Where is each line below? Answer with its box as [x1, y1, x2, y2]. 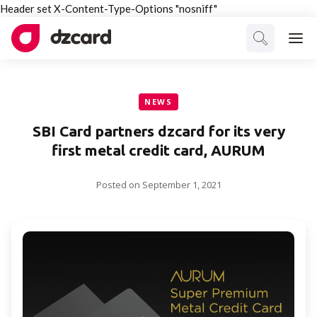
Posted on [96, 178, 142, 191]
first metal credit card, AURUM [52, 142, 265, 158]
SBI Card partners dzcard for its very [32, 122, 285, 139]
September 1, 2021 [142, 178, 221, 191]
